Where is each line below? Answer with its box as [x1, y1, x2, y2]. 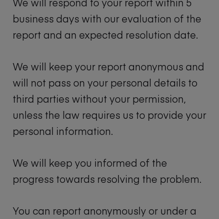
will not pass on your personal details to [13, 76, 197, 89]
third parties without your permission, [13, 92, 186, 106]
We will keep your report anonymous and [13, 60, 204, 73]
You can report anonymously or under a [13, 204, 197, 218]
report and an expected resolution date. [13, 28, 198, 42]
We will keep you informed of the [13, 156, 167, 170]
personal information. [13, 124, 113, 138]
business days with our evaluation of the [13, 12, 201, 25]
